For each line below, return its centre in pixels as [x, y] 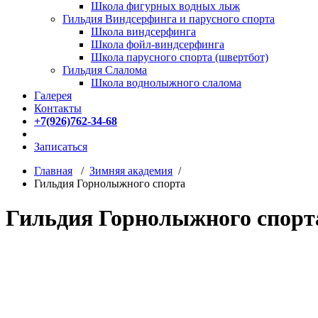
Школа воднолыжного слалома [166, 82]
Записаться [61, 146]
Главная [53, 170]
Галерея [53, 95]
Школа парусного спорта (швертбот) [180, 57]
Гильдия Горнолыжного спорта [110, 183]
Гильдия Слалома [105, 70]
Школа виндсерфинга [143, 31]
